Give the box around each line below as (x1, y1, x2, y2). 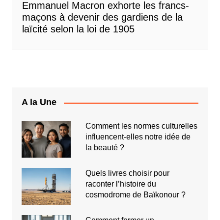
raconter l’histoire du (85, 180, 156, 189)
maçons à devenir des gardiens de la (22, 12, 183, 23)
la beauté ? (85, 143, 124, 152)
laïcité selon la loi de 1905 (22, 24, 135, 35)
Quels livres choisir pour (85, 169, 169, 178)
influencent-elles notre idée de (85, 133, 191, 141)
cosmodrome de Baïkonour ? (85, 191, 186, 199)
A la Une (21, 97, 56, 108)
